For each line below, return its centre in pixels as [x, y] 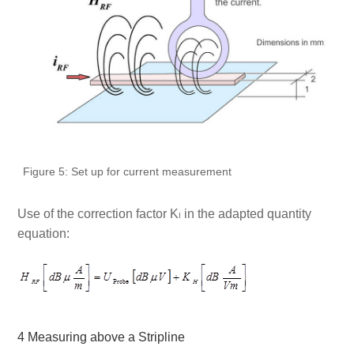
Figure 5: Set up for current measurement [127, 171]
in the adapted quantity [246, 214]
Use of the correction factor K [98, 214]
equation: [43, 234]
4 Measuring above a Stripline [101, 337]
